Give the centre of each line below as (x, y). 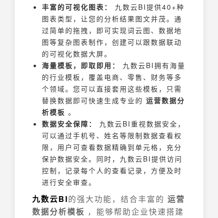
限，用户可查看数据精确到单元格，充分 (112, 147)
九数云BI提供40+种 (148, 7)
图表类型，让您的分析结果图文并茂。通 (112, 18)
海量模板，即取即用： (81, 65)
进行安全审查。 (69, 182)
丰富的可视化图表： (77, 7)
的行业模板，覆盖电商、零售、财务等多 (112, 77)
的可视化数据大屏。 (77, 54)
